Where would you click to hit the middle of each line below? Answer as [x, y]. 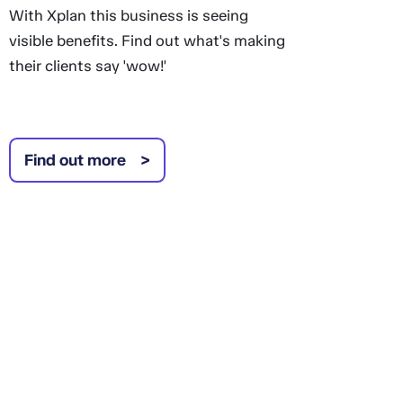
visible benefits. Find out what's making [147, 40]
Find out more [75, 160]
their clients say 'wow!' [87, 66]
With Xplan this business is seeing [128, 15]
